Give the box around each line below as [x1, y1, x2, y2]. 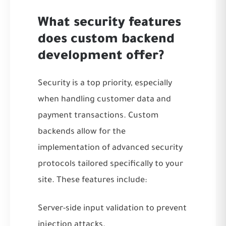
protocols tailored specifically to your [38, 159, 183, 169]
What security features [38, 16, 181, 31]
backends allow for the [38, 127, 126, 137]
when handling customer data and [38, 95, 171, 104]
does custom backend [38, 33, 175, 47]
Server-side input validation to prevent [38, 204, 187, 213]
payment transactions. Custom [38, 111, 158, 121]
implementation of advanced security [38, 143, 183, 153]
